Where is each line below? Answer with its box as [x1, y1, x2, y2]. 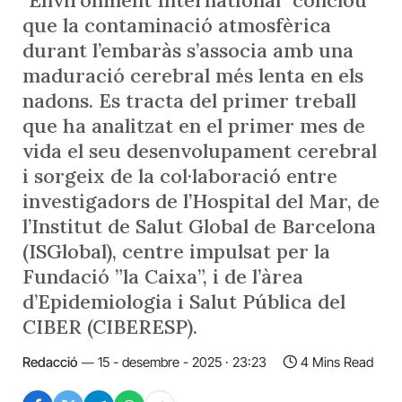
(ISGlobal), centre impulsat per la [22, 239, 330, 264]
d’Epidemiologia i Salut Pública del [22, 289, 345, 314]
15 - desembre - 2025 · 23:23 [98, 354, 267, 371]
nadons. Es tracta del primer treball [22, 88, 356, 113]
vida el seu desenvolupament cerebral [22, 138, 377, 163]
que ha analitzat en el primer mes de [22, 113, 365, 138]
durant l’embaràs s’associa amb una [22, 38, 354, 63]
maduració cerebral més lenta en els [22, 63, 363, 88]
